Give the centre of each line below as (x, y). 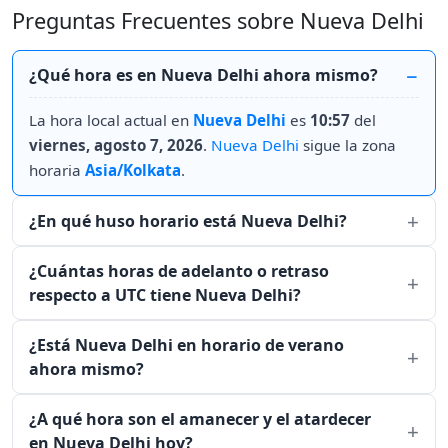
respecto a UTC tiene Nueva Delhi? (165, 295)
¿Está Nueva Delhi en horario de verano (186, 345)
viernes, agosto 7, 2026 (116, 145)
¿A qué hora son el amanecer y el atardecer (200, 419)
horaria (57, 170)
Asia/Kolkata (133, 170)
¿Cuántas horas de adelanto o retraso (179, 271)
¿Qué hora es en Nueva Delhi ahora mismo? (203, 75)
